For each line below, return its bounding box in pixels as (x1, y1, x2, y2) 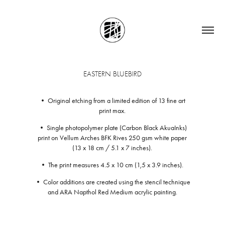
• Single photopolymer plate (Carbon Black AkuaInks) (38, 124, 187, 132)
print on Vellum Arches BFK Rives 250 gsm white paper (38, 134, 187, 142)
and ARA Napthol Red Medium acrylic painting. (47, 188, 177, 196)
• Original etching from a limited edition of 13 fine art (39, 96, 186, 105)
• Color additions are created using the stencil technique (34, 178, 190, 186)
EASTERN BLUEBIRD (83, 69, 142, 78)
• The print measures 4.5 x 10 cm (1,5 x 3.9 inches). (40, 161, 185, 169)
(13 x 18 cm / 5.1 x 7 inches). (72, 144, 153, 152)
